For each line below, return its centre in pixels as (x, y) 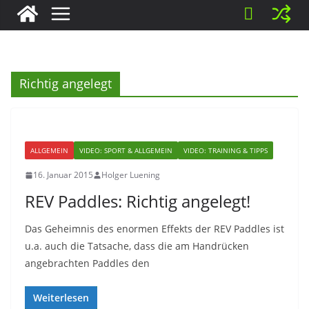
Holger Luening (131, 175)
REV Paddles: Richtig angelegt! (138, 201)
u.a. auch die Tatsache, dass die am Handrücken (137, 246)
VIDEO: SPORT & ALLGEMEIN (126, 150)
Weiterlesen (61, 298)
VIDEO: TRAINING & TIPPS (226, 150)
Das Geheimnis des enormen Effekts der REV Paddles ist (154, 229)
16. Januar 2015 (63, 175)
